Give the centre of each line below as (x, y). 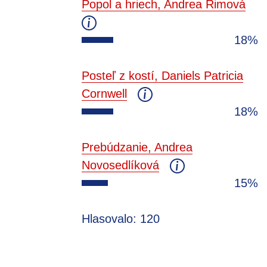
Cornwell (104, 93)
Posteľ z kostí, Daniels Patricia (162, 75)
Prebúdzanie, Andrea (137, 147)
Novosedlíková (120, 165)
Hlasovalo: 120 (121, 218)
